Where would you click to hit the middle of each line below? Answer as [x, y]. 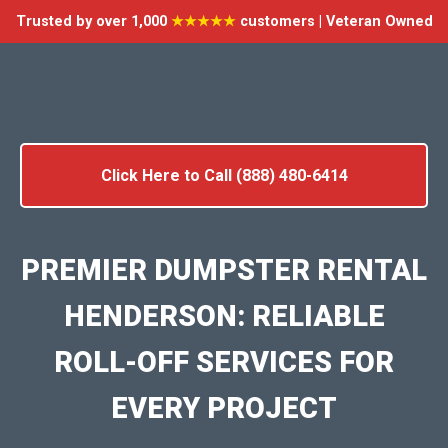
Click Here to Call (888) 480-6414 [224, 175]
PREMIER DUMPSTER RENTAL [224, 270]
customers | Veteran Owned [334, 21]
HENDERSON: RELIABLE [224, 316]
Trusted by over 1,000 [93, 21]
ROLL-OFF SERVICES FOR [224, 362]
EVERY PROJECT [224, 408]
